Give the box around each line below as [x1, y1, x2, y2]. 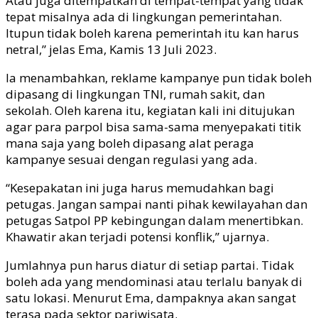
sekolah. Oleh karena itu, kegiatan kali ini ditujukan [6, 102, 295, 119]
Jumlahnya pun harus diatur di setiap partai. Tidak [6, 256, 294, 273]
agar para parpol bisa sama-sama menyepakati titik [6, 118, 301, 135]
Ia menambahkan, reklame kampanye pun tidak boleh [6, 69, 312, 86]
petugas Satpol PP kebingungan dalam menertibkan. [6, 212, 303, 229]
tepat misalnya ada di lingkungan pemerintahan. [6, 8, 282, 25]
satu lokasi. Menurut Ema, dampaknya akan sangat [6, 289, 296, 306]
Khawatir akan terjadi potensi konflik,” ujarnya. [6, 228, 269, 245]
